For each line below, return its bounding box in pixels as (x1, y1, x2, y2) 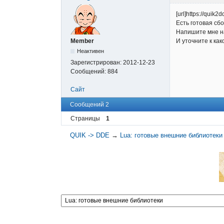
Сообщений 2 (70, 101, 109, 108)
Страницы (70, 114, 100, 122)
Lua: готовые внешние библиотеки (120, 131, 223, 139)
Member (70, 37, 94, 45)
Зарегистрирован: (70, 59, 123, 66)
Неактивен (77, 48, 104, 54)
